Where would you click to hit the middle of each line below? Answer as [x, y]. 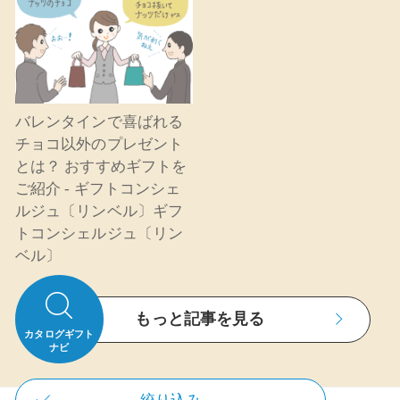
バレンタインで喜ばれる [99, 122]
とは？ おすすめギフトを [101, 167]
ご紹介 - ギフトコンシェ [98, 189]
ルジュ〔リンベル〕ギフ [99, 212]
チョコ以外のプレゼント [99, 145]
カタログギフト [59, 333]
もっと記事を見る [200, 319]
